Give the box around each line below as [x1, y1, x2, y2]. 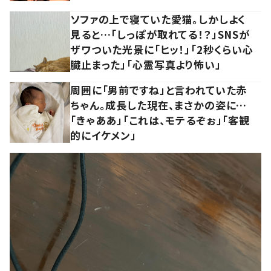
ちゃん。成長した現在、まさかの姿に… [70, 97, 247, 113]
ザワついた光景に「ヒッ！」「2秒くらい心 [70, 41, 254, 57]
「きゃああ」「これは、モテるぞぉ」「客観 [70, 112, 250, 128]
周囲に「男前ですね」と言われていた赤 [70, 82, 247, 97]
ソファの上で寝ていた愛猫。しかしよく [70, 11, 247, 27]
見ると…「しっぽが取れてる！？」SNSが [70, 26, 250, 42]
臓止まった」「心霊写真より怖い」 [70, 56, 221, 72]
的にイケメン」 [70, 127, 137, 143]
